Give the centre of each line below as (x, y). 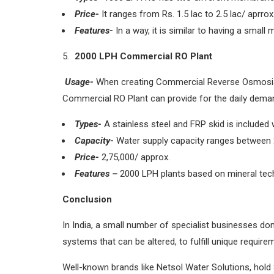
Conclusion (87, 199)
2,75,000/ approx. (135, 157)
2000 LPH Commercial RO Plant (143, 56)
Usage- (79, 82)
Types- (88, 124)
